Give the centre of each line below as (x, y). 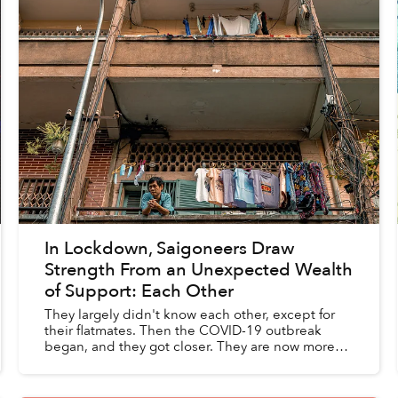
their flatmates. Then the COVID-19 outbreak (183, 331)
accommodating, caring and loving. (153, 363)
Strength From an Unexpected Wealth (198, 270)
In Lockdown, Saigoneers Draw (169, 249)
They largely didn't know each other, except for (189, 315)
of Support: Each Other (139, 291)
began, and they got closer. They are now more (189, 347)
